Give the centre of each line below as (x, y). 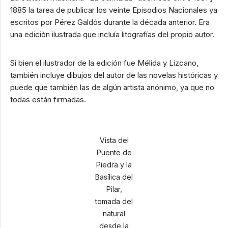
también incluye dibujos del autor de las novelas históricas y (114, 75)
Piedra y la (114, 165)
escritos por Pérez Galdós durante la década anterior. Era (110, 22)
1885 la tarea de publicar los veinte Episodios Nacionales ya (114, 10)
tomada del (114, 201)
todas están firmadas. (48, 99)
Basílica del (114, 177)
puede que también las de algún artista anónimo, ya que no (112, 87)
